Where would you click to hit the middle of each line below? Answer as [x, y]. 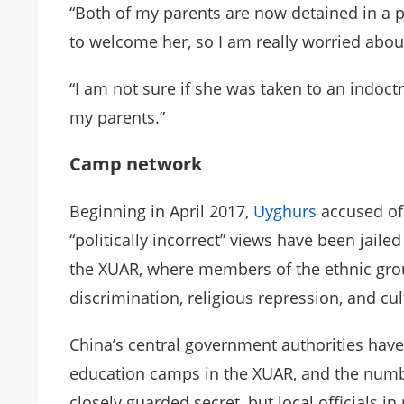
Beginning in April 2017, [159, 211]
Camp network [136, 164]
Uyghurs [283, 211]
